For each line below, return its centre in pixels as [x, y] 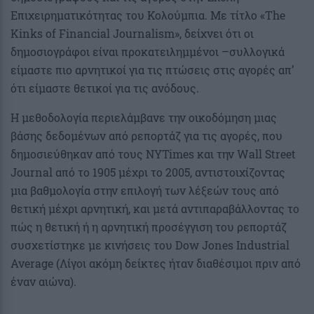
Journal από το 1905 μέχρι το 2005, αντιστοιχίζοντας [148, 172]
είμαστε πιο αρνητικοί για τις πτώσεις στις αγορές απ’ [152, 70]
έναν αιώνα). [43, 282]
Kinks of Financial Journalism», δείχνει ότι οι [132, 34]
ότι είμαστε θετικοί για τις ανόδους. [105, 88]
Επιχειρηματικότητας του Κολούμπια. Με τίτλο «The [148, 15]
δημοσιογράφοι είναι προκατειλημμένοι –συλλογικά [148, 52]
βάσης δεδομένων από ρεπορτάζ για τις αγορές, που [146, 136]
